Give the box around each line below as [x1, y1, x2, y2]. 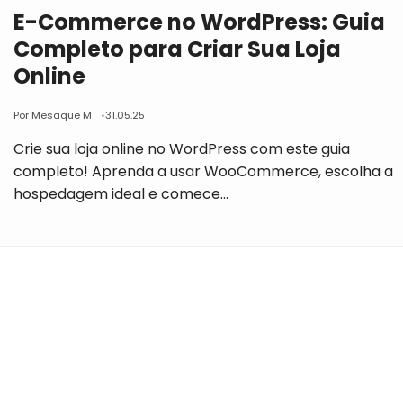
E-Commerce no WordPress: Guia [13, 7, 386, 37]
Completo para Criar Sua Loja [13, 34, 342, 64]
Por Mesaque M [13, 108, 93, 122]
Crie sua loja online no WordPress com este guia [13, 139, 351, 159]
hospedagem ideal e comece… [13, 184, 229, 204]
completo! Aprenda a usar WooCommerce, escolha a [13, 161, 394, 182]
